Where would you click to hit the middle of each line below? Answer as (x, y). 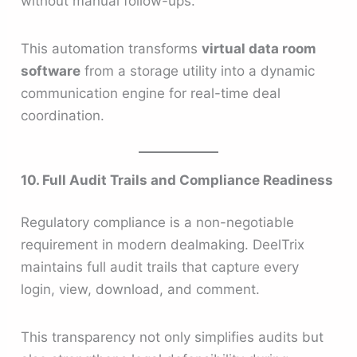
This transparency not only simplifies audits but (173, 337)
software (51, 71)
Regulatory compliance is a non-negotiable (158, 223)
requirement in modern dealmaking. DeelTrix (163, 245)
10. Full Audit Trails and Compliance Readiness (177, 180)
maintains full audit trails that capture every (160, 267)
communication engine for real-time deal (151, 93)
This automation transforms (112, 48)
